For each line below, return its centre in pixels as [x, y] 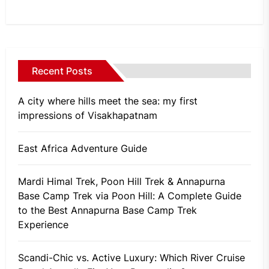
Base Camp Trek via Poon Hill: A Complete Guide [130, 195]
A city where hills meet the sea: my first [108, 101]
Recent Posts [62, 71]
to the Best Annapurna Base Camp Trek [107, 210]
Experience [43, 224]
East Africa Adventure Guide [83, 148]
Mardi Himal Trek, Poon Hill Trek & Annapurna [122, 181]
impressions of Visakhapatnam [88, 115]
